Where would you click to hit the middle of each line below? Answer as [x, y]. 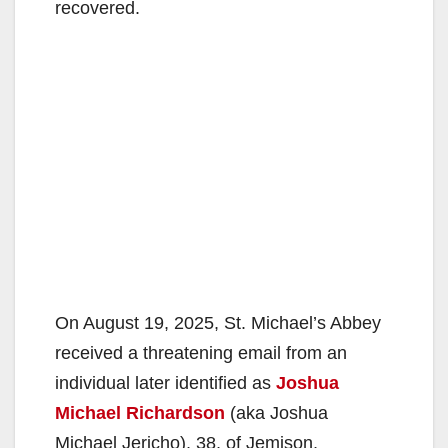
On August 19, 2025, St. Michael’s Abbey [218, 322]
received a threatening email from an [201, 352]
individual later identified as [165, 382]
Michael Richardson [140, 412]
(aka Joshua [276, 412]
